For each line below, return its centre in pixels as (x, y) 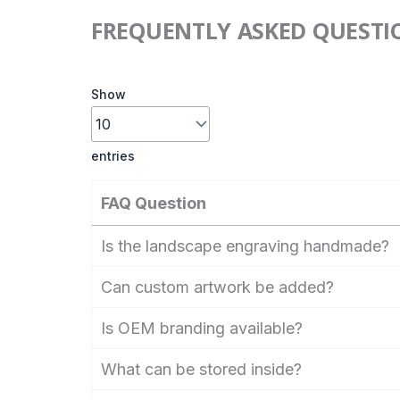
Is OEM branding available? (202, 328)
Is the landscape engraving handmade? (245, 246)
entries (113, 156)
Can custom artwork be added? (217, 287)
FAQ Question (154, 203)
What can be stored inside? (201, 369)
